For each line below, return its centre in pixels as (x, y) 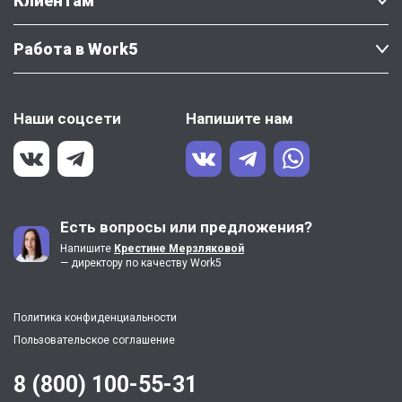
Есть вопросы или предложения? (186, 227)
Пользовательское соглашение (94, 340)
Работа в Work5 (75, 49)
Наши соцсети (67, 118)
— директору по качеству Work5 (141, 263)
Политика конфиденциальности (95, 318)
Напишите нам (240, 118)
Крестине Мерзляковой (179, 249)
